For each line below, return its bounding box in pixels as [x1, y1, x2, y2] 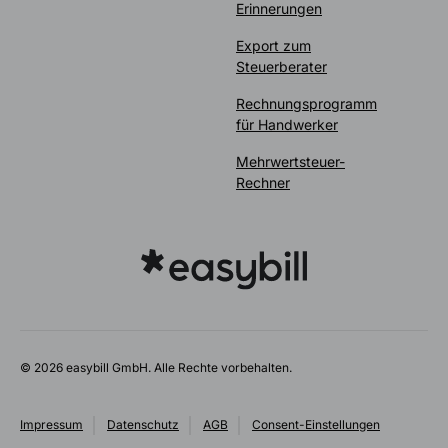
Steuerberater [236, 57, 327, 75]
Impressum [20, 416, 83, 432]
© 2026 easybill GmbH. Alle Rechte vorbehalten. [20, 359, 292, 375]
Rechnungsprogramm [236, 94, 377, 112]
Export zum [236, 36, 311, 54]
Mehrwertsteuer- [236, 152, 345, 170]
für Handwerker [236, 115, 338, 133]
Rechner [236, 173, 290, 191]
